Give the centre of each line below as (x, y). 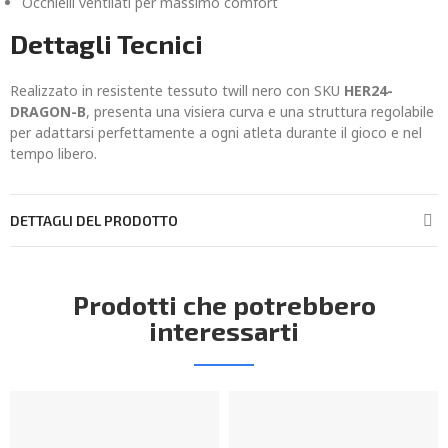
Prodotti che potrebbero (224, 304)
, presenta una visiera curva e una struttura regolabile (260, 111)
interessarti (224, 330)
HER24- (368, 90)
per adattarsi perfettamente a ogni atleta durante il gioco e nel (216, 132)
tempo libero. (53, 153)
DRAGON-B (48, 111)
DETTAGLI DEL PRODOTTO (94, 220)
